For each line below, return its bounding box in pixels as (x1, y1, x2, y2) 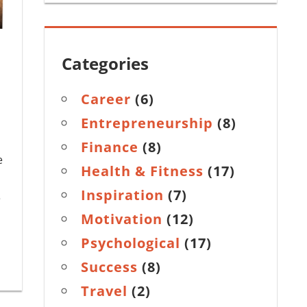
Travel (81, 281, 128, 300)
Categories (62, 51, 149, 75)
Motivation (81, 209, 163, 228)
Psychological (81, 233, 181, 252)
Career (81, 89, 132, 108)
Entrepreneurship (81, 113, 214, 132)
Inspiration (81, 185, 164, 204)
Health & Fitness (81, 161, 204, 180)
